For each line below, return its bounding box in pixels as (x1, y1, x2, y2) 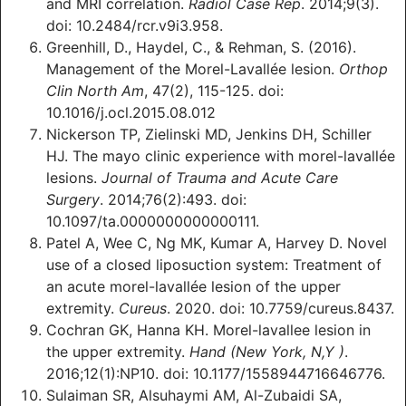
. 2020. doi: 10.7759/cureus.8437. (167, 299, 394, 318)
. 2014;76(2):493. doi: (100, 190, 246, 209)
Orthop (339, 60, 388, 79)
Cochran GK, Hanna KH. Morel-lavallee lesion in (46, 321, 371, 340)
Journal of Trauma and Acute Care (101, 169, 338, 188)
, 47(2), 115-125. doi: (144, 82, 284, 101)
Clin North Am (46, 82, 144, 101)
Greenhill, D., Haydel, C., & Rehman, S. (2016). (46, 38, 356, 57)
